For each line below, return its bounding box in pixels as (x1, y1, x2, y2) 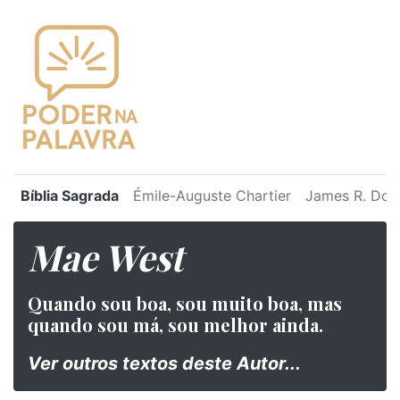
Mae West (28, 233, 183, 280)
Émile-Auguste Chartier (133, 187, 291, 204)
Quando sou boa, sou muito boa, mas (28, 291, 342, 315)
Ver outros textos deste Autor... (28, 353, 301, 374)
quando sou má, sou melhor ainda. (28, 312, 323, 337)
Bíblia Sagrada (21, 187, 119, 204)
